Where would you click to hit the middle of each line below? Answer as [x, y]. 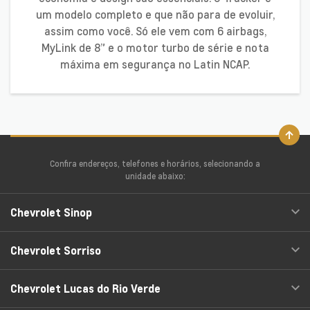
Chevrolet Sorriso [56, 250]
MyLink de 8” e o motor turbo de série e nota [155, 48]
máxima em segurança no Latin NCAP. [155, 65]
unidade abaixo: [155, 176]
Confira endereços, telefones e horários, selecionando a [155, 164]
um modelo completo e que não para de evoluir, [155, 15]
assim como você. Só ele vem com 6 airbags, [155, 31]
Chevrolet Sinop [51, 212]
